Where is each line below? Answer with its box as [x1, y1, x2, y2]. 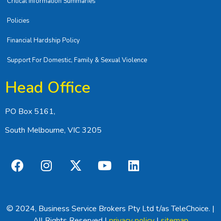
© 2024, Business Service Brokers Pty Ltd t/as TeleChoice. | [6, 203, 215, 214]
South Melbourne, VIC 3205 [5, 125, 102, 136]
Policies [7, 16, 30, 26]
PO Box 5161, [5, 106, 55, 117]
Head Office [5, 77, 90, 99]
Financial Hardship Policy [7, 36, 80, 45]
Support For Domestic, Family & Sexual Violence [7, 56, 147, 65]
